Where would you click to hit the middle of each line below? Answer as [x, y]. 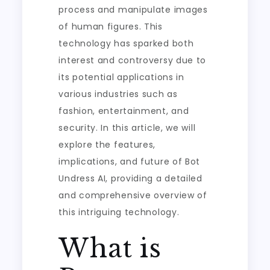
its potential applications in [121, 77]
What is [110, 248]
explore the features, [107, 145]
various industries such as [118, 94]
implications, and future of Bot [130, 162]
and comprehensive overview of [133, 195]
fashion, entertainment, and [124, 111]
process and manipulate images [133, 10]
